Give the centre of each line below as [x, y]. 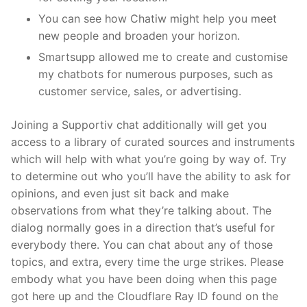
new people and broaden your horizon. [139, 35]
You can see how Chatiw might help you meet [158, 18]
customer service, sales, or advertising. [140, 91]
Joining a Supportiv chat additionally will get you [139, 124]
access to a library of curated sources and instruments [153, 142]
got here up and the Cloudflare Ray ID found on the [145, 296]
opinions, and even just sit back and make [120, 193]
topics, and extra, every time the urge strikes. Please [147, 261]
